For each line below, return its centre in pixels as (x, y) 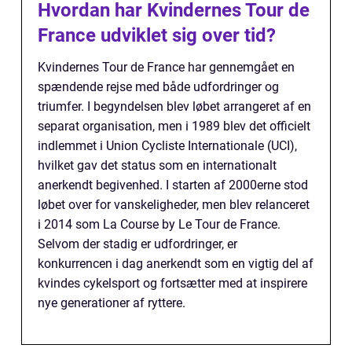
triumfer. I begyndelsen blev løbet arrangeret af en (174, 107)
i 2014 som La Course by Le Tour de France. (159, 225)
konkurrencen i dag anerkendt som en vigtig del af (176, 264)
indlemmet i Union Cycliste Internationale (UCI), (167, 146)
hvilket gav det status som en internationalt (157, 166)
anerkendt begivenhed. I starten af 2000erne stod (173, 185)
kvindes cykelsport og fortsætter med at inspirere (172, 284)
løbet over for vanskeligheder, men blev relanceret (174, 205)
